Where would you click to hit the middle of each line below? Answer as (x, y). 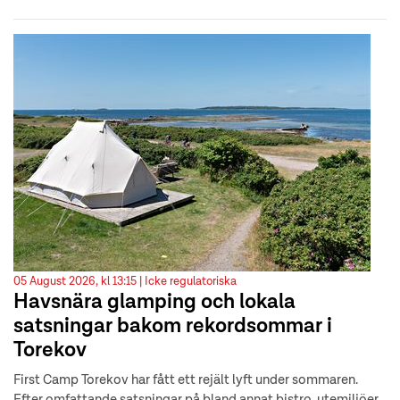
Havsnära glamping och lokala (154, 303)
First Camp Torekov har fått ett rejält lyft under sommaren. (186, 380)
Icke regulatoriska (191, 282)
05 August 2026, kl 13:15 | (79, 282)
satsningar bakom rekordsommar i (173, 327)
